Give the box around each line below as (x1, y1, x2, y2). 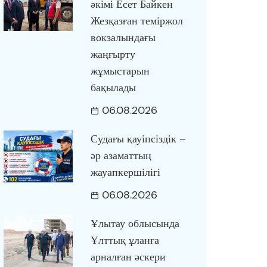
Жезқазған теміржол (90, 14, 183, 28)
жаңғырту (90, 47, 135, 61)
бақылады (90, 80, 136, 95)
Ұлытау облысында (90, 216, 179, 231)
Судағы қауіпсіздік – (90, 132, 186, 146)
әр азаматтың (90, 148, 151, 163)
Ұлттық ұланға (90, 233, 159, 247)
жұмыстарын (90, 64, 150, 78)
